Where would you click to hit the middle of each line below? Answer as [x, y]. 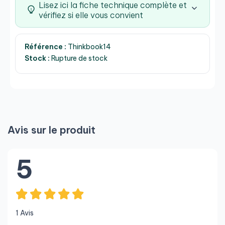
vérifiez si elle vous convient [91, 15]
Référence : [45, 46]
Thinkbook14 [89, 46]
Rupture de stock [79, 58]
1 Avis [25, 213]
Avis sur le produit [51, 130]
